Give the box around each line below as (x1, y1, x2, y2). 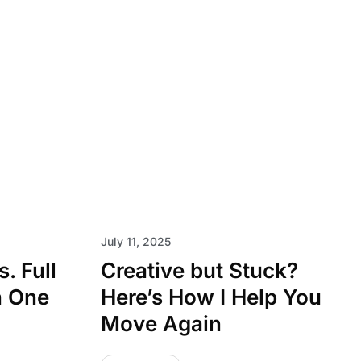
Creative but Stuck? (100, 258, 298, 283)
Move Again (100, 311, 222, 336)
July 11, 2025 (100, 234, 171, 248)
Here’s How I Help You (100, 284, 322, 309)
